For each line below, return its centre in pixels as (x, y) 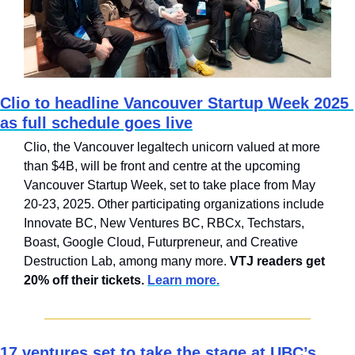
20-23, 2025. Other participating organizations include (174, 204)
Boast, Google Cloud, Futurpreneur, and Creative (161, 242)
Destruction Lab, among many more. (127, 261)
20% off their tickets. (86, 281)
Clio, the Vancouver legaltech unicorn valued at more (172, 147)
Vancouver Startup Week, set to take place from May (170, 185)
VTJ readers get (277, 261)
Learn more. (183, 281)
